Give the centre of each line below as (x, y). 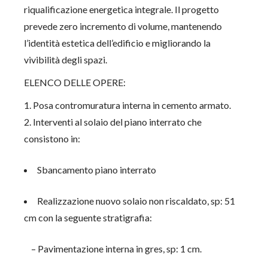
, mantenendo (195, 26)
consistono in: (52, 138)
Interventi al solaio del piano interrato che (118, 122)
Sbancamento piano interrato (97, 170)
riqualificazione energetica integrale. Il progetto (122, 9)
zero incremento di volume (114, 26)
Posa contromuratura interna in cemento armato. (132, 105)
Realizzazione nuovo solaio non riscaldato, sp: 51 (136, 201)
